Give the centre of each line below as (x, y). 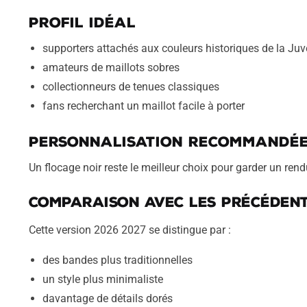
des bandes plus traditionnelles (117, 260)
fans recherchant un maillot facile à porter (143, 106)
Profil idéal (82, 23)
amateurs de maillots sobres (111, 68)
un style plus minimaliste (102, 280)
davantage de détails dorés (107, 299)
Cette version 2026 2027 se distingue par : (130, 230)
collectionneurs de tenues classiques (131, 87)
